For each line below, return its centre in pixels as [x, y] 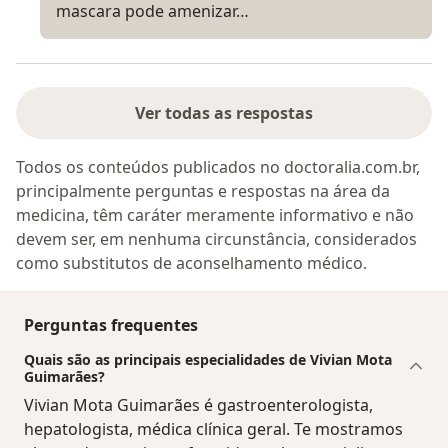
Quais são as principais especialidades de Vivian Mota [208, 359]
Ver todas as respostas [224, 112]
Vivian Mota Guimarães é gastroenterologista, [198, 404]
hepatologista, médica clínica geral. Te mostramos [213, 428]
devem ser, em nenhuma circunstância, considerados [216, 238]
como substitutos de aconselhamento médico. [191, 262]
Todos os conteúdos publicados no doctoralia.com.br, [218, 166]
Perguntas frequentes [111, 324]
